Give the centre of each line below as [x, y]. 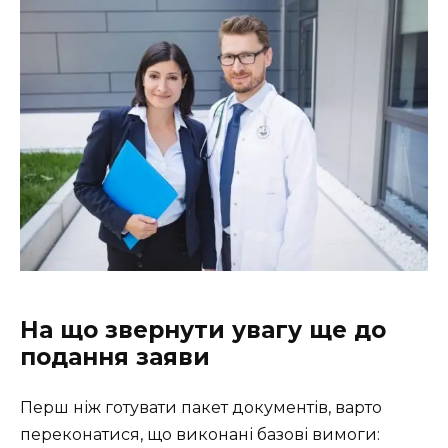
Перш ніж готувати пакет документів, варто [201, 407]
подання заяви [115, 356]
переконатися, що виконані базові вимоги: [200, 434]
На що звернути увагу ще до [203, 329]
